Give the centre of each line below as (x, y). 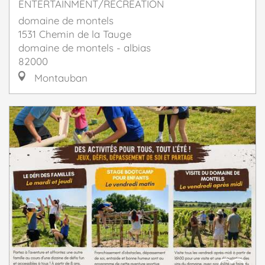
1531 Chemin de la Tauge (75, 34)
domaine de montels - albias (85, 48)
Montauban (59, 78)
